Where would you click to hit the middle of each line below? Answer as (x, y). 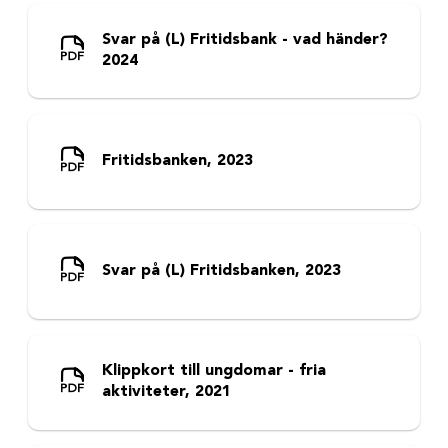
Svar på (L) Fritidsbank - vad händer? (244, 39)
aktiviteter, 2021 (166, 392)
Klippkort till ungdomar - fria (213, 371)
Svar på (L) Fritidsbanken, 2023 (221, 271)
